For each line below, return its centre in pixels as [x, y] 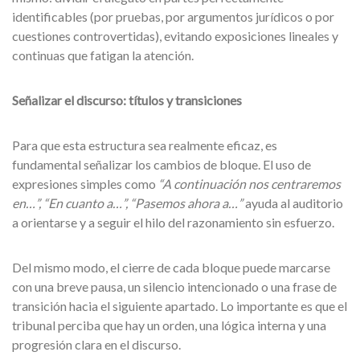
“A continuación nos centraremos [250, 184]
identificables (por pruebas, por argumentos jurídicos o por [173, 16]
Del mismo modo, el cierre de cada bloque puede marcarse [171, 267]
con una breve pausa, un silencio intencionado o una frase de [174, 286]
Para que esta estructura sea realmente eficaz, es [145, 145]
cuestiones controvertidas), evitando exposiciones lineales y [175, 36]
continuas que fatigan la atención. [103, 55]
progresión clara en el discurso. [96, 344]
